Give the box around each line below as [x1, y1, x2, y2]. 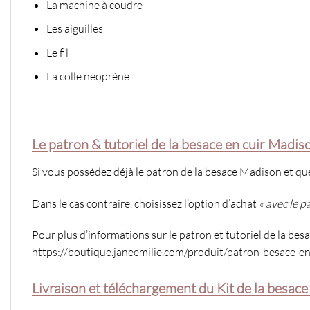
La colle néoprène [46, 69, 129, 84]
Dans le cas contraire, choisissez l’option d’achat [32, 196, 259, 210]
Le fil [46, 45, 69, 60]
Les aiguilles [46, 21, 103, 36]
